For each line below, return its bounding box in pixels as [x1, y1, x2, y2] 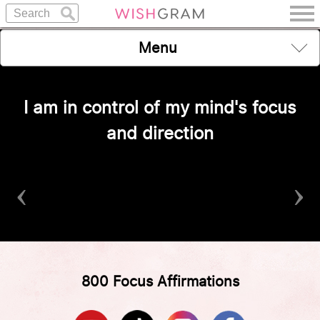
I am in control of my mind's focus [24, 95, 296, 121]
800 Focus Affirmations [81, 271, 239, 292]
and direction [106, 121, 214, 146]
